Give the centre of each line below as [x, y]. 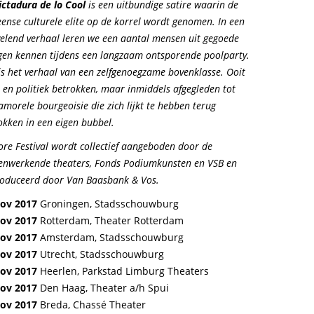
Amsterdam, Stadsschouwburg [110, 237]
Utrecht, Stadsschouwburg [101, 254]
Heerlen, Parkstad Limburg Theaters [123, 271]
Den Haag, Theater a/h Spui [103, 288]
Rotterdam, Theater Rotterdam [112, 220]
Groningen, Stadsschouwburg [108, 204]
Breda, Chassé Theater [91, 305]
